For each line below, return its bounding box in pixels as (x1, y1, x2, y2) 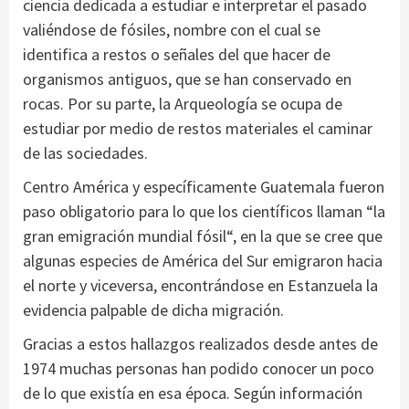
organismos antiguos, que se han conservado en (23, 68, 351, 89)
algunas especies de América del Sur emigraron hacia (23, 249, 383, 271)
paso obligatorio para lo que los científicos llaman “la (23, 200, 385, 222)
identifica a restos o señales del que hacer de (23, 43, 330, 65)
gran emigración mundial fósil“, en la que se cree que (23, 225, 383, 246)
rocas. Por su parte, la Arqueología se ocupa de (23, 92, 342, 114)
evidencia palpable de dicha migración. (23, 299, 284, 320)
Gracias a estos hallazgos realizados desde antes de (23, 332, 378, 354)
